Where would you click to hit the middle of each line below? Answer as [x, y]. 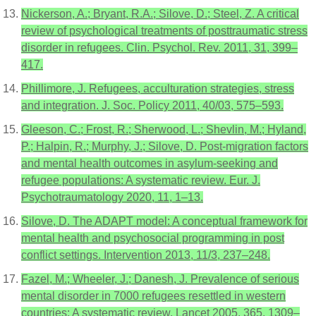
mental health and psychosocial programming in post [153, 238]
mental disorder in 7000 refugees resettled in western [153, 296]
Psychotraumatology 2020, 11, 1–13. [112, 197]
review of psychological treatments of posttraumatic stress [164, 31]
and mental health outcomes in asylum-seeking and [150, 163]
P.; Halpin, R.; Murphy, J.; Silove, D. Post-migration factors [165, 146]
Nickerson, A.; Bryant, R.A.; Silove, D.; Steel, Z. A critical [160, 14]
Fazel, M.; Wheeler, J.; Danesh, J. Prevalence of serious [160, 279]
